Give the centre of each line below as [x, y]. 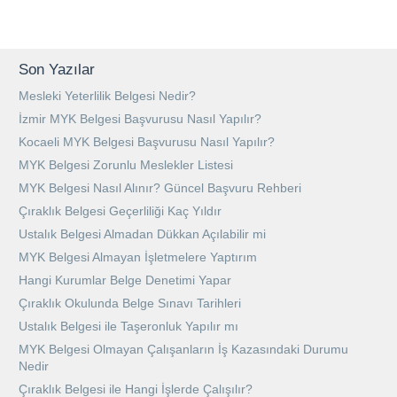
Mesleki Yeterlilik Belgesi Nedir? [107, 95]
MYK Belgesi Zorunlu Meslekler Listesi [126, 164]
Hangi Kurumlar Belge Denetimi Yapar [125, 280]
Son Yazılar [57, 69]
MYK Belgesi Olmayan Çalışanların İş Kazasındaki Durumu [183, 349]
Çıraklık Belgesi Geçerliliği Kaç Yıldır [120, 210]
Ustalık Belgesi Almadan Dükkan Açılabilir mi [142, 234]
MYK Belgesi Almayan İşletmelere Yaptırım [138, 257]
